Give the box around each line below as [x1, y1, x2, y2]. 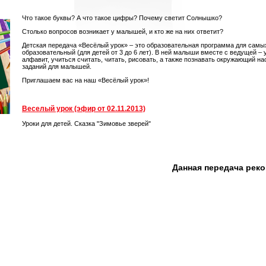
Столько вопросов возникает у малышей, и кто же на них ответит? [22, 27, 223, 35]
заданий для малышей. [22, 63, 91, 70]
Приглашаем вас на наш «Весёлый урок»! [22, 77, 149, 84]
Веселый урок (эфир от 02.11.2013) [22, 104, 145, 113]
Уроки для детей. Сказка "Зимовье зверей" [22, 119, 151, 127]
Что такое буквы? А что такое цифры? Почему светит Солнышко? [22, 14, 222, 21]
